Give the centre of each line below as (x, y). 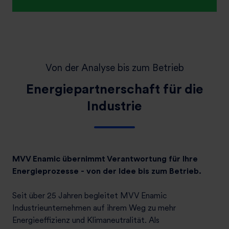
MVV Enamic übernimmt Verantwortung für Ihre (105, 159)
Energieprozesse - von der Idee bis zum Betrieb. (107, 171)
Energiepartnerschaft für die (114, 89)
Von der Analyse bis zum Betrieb (114, 68)
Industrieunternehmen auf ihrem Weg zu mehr (94, 208)
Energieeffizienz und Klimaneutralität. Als (86, 220)
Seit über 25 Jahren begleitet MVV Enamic (90, 196)
